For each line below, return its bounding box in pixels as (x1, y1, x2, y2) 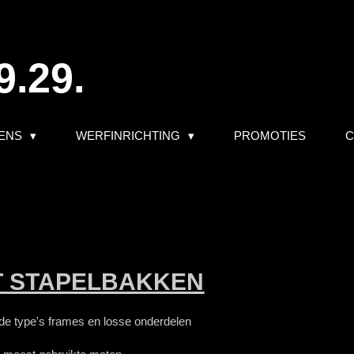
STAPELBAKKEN (9, 269, 205, 295)
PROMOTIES (234, 129, 306, 142)
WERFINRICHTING (76, 129, 183, 142)
